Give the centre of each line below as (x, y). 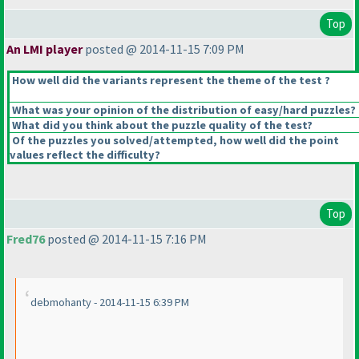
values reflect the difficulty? (85, 155)
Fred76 (26, 239)
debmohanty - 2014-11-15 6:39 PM (110, 303)
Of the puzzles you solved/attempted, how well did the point (174, 141)
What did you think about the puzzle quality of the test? (161, 125)
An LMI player (44, 49)
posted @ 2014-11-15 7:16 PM (126, 239)
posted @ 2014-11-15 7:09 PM (163, 49)
